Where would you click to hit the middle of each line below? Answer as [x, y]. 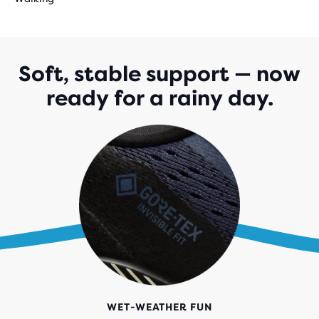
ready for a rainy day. [159, 98]
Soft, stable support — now [159, 74]
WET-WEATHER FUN [159, 307]
